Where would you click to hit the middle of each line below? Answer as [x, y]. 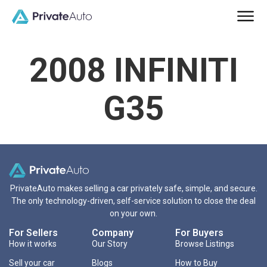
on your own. [133, 214]
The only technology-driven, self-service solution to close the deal [133, 201]
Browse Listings [204, 244]
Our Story [110, 244]
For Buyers [199, 233]
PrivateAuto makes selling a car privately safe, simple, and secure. [133, 189]
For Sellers [33, 233]
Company [113, 233]
